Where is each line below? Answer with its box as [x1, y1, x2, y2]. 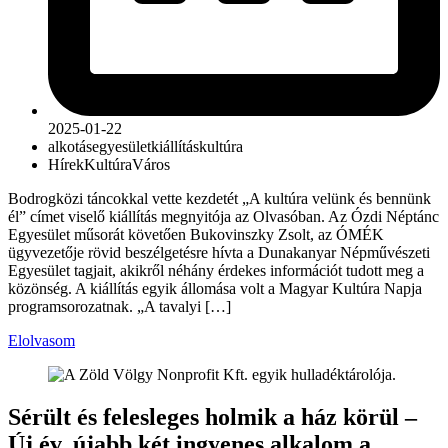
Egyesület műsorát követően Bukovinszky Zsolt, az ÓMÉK [8, 225, 384, 243]
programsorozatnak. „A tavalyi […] [8, 297, 231, 315]
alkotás [48, 137, 92, 155]
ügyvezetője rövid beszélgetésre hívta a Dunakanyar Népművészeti [8, 243, 430, 261]
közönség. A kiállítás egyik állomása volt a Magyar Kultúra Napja [8, 279, 422, 297]
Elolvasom [8, 331, 75, 349]
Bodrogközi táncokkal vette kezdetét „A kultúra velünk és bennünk [8, 189, 431, 207]
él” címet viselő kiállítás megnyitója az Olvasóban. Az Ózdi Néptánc [8, 207, 439, 225]
